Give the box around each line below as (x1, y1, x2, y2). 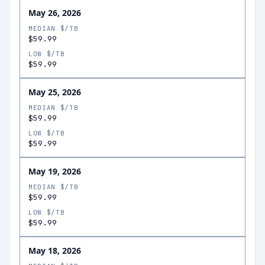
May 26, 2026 (28, 7, 81, 18)
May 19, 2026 (28, 166, 81, 177)
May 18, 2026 (28, 245, 81, 256)
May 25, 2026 (28, 86, 81, 98)
